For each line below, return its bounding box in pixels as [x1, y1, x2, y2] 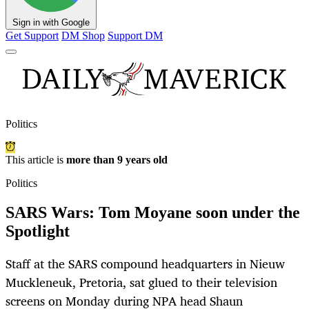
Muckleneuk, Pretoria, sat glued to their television [6, 272, 277, 293]
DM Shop [61, 30, 105, 42]
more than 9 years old [66, 154, 168, 166]
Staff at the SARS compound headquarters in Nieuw [6, 253, 285, 275]
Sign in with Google [12, 17, 90, 28]
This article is [6, 154, 66, 166]
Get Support [6, 30, 59, 42]
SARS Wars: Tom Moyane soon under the [6, 203, 300, 222]
